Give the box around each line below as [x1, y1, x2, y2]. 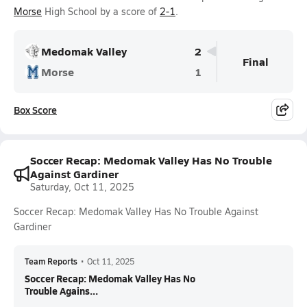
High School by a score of [42, 5, 160, 18]
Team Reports [25, 256, 77, 267]
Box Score [14, 103, 57, 116]
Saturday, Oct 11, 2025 [30, 180, 134, 193]
